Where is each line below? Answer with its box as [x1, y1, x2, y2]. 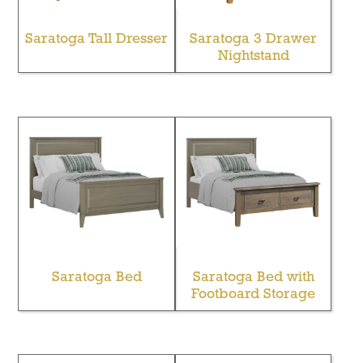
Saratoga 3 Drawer [190, 32, 318, 48]
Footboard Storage [191, 286, 316, 302]
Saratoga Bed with [192, 269, 314, 285]
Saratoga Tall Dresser [25, 32, 169, 48]
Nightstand [217, 49, 289, 65]
